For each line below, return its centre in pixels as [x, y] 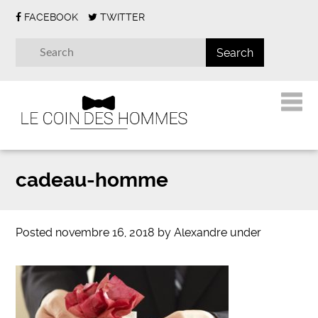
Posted [36, 233]
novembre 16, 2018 [105, 233]
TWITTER [123, 17]
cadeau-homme [92, 180]
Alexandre [201, 233]
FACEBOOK [51, 17]
